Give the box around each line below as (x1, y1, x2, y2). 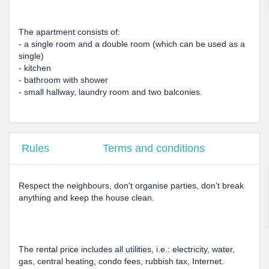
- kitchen (19, 63, 51, 73)
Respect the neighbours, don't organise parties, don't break (19, 181, 244, 190)
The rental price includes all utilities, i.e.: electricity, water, (19, 244, 235, 254)
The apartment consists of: (19, 27, 120, 37)
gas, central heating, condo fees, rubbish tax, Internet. (19, 256, 224, 266)
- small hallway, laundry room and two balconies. (19, 87, 202, 97)
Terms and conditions (103, 142, 205, 154)
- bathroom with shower (19, 75, 108, 85)
